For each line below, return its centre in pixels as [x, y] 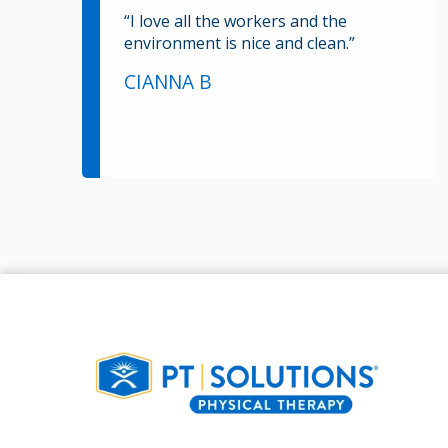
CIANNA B [168, 81]
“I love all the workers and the [235, 20]
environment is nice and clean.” [239, 42]
